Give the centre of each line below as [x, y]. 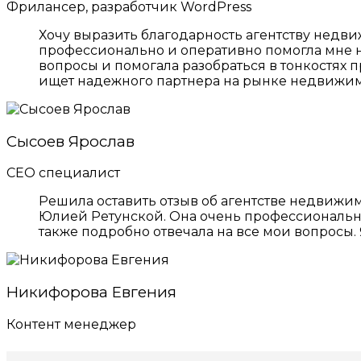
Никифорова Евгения [91, 293]
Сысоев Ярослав [71, 141]
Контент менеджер [71, 324]
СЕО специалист [63, 173]
